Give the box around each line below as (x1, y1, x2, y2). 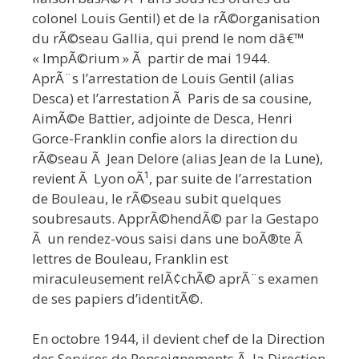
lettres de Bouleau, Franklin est (32, 248, 228, 268)
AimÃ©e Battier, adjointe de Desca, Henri (32, 108, 292, 127)
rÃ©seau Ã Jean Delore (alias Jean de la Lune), (32, 148, 323, 167)
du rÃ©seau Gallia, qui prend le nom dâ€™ (32, 28, 305, 47)
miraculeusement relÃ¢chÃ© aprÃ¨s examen (32, 268, 318, 288)
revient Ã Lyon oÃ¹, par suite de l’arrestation (32, 168, 312, 188)
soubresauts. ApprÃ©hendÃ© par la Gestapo (32, 208, 319, 228)
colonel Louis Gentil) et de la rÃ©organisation (32, 8, 320, 27)
